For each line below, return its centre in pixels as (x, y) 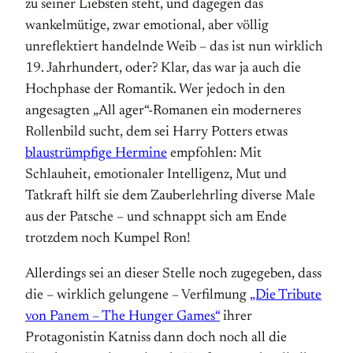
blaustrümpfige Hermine (96, 154)
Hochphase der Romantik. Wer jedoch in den (155, 90)
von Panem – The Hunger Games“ (123, 317)
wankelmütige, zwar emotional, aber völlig (147, 26)
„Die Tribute (286, 295)
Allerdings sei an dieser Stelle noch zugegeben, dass (173, 274)
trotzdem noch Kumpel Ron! (108, 239)
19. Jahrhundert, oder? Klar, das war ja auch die (163, 69)
